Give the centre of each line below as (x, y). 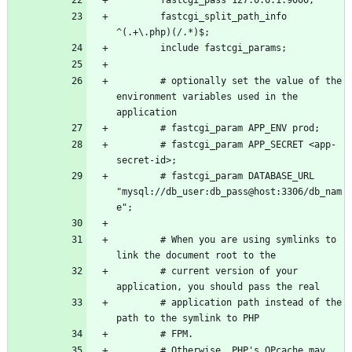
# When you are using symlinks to (138, 240)
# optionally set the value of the (138, 81)
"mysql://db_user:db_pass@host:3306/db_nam (229, 192)
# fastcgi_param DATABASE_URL (138, 176)
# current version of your (138, 271)
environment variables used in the (207, 97)
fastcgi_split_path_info (138, 17)
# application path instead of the (138, 303)
